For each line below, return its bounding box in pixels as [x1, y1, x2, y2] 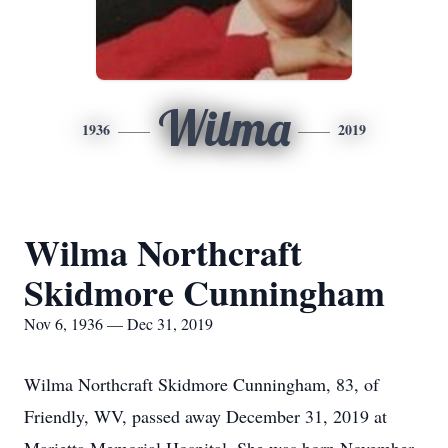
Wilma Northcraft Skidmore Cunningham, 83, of [24, 372, 379, 396]
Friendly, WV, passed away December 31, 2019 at [24, 404, 387, 428]
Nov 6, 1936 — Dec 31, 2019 [24, 313, 213, 334]
